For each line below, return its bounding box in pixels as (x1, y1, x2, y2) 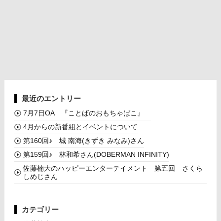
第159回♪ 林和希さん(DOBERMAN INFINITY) (23, 150, 169, 158)
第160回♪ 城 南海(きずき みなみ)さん (23, 136, 144, 145)
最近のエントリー (21, 94, 81, 103)
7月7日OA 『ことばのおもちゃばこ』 (23, 109, 151, 117)
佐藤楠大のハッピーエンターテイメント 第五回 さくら (23, 164, 203, 172)
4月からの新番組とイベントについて (23, 122, 138, 131)
